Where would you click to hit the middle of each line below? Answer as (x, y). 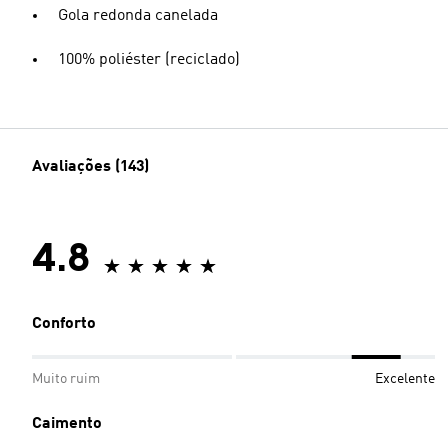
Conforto (64, 323)
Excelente (405, 378)
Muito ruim (66, 378)
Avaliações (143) (90, 166)
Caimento (67, 423)
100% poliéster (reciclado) (149, 59)
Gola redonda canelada (138, 15)
